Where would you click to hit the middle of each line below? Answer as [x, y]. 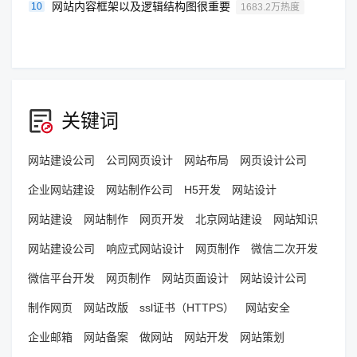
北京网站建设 [229, 219]
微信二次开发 [284, 249]
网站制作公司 [139, 190]
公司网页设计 [139, 160]
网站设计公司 [273, 278]
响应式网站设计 [145, 249]
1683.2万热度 [270, 7]
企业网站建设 [61, 190]
